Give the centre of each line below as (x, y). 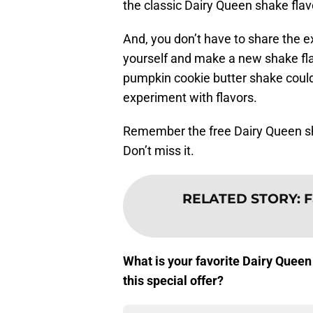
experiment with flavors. (190, 98)
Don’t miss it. (159, 151)
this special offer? (173, 281)
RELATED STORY (240, 199)
